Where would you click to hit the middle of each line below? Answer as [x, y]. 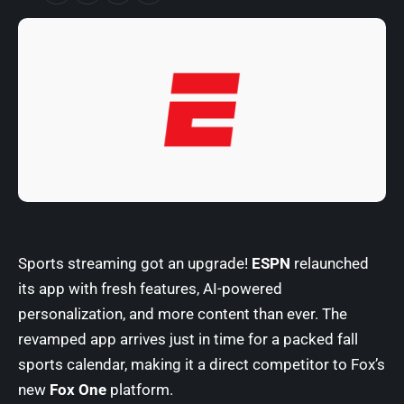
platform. [140, 390]
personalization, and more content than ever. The [183, 314]
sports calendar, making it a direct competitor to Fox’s [202, 364]
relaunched [330, 263]
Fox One [78, 390]
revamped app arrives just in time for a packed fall [188, 339]
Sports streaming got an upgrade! [135, 263]
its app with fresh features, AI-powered [150, 289]
